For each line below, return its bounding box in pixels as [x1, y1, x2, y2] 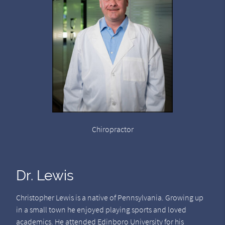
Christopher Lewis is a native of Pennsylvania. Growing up [16, 192, 203, 203]
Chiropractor [91, 124, 134, 135]
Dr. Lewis [16, 167, 74, 184]
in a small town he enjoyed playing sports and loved [16, 204, 186, 215]
